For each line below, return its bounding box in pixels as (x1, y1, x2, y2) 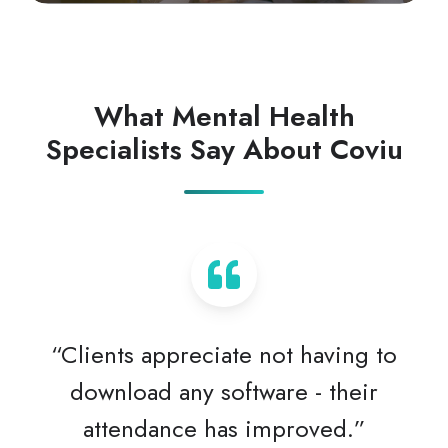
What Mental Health (93, 95, 355, 137)
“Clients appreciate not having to (51, 337, 397, 373)
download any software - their (70, 374, 378, 410)
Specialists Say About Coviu (45, 128, 403, 170)
